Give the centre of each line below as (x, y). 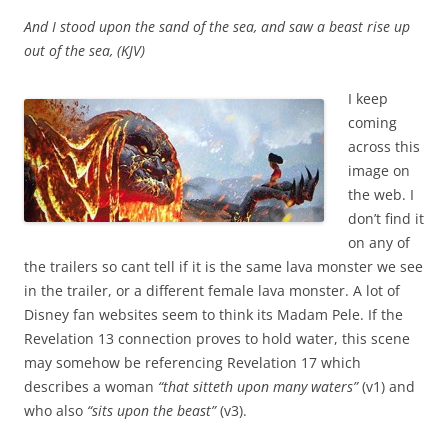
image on (379, 170)
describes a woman (91, 386)
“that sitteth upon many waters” (258, 386)
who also (55, 410)
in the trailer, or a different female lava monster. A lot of (212, 290)
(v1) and (386, 386)
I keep (368, 98)
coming (372, 122)
